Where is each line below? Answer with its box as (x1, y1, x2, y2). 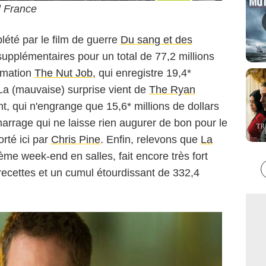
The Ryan (149, 83, 195, 96)
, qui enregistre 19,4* (93, 66, 191, 79)
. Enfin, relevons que (100, 133, 201, 145)
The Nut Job (34, 66, 93, 79)
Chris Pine (51, 133, 100, 145)
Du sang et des (121, 33, 192, 46)
